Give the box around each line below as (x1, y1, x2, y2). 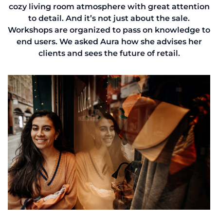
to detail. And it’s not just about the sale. (28, 14, 190, 23)
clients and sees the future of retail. (38, 49, 180, 58)
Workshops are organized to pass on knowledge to (8, 25, 210, 35)
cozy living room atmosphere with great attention (8, 2, 210, 11)
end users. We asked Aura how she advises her (16, 37, 202, 46)
